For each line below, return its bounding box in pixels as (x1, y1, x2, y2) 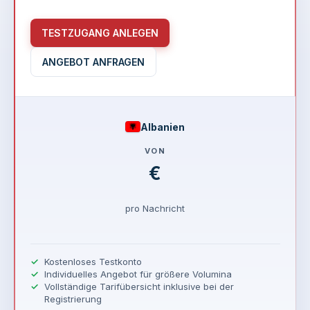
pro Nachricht (125, 202, 185, 214)
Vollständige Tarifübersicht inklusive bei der (44, 280, 234, 292)
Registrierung (44, 293, 102, 304)
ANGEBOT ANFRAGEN (42, 55, 145, 68)
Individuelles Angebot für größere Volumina (44, 268, 232, 280)
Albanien (140, 120, 185, 133)
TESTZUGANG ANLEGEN (41, 26, 158, 39)
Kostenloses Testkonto (44, 255, 142, 267)
